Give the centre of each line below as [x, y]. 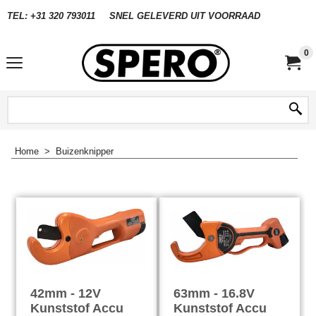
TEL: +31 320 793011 [51, 16]
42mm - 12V [66, 293]
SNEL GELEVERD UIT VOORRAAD [185, 16]
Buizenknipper [85, 151]
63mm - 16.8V [214, 293]
